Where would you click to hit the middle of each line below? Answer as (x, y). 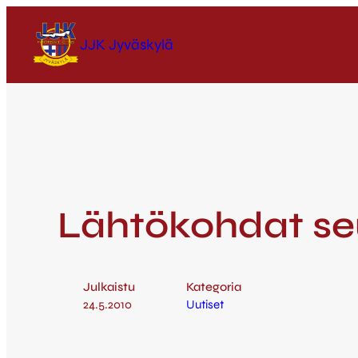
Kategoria (214, 287)
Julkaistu (109, 287)
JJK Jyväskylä (127, 44)
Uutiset (205, 305)
